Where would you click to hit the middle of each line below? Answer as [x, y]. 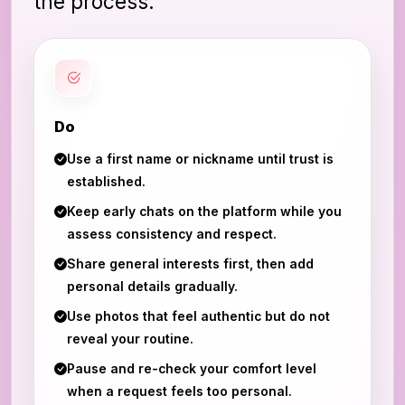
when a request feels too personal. [179, 391]
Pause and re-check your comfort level [192, 368]
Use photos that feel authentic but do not [198, 316]
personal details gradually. [152, 286]
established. [106, 181]
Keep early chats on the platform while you [204, 211]
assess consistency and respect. [172, 234]
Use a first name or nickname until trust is [200, 159]
